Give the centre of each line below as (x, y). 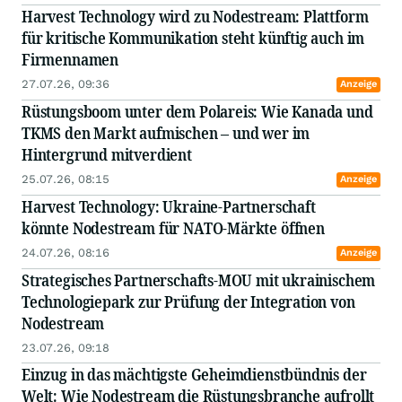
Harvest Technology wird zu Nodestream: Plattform (195, 17)
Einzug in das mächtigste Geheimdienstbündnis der (194, 375)
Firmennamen (70, 60)
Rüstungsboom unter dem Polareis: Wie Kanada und (197, 112)
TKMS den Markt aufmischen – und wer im (166, 133)
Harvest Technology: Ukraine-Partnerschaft (169, 207)
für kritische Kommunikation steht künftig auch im (193, 38)
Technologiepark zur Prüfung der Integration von (188, 302)
